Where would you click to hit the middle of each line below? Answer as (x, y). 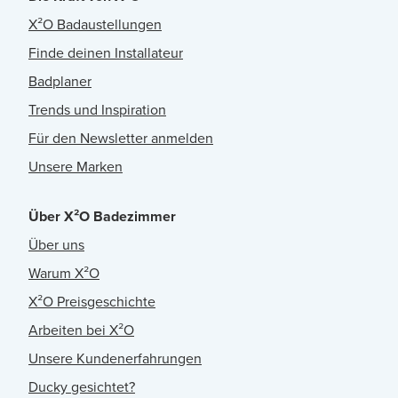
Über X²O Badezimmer (102, 216)
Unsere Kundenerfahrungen (115, 358)
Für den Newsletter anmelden (121, 138)
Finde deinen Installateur (106, 52)
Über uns (56, 244)
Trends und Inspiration (97, 109)
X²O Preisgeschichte (92, 301)
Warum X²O (64, 273)
